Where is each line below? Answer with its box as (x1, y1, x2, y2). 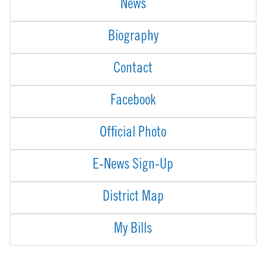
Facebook (110, 94, 156, 109)
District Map (102, 191, 164, 205)
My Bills (114, 223, 152, 237)
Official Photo (100, 126, 166, 141)
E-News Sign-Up (93, 159, 173, 173)
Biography (107, 30, 159, 45)
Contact (113, 62, 153, 77)
